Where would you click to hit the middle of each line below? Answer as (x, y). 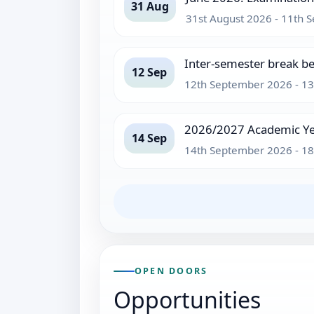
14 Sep (149, 138)
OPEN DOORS (171, 271)
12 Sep (149, 72)
